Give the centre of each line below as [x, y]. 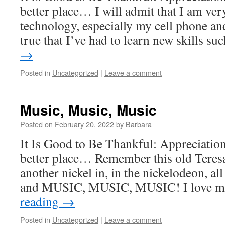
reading [41, 201]
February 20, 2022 [84, 124]
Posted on [36, 124]
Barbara [139, 124]
